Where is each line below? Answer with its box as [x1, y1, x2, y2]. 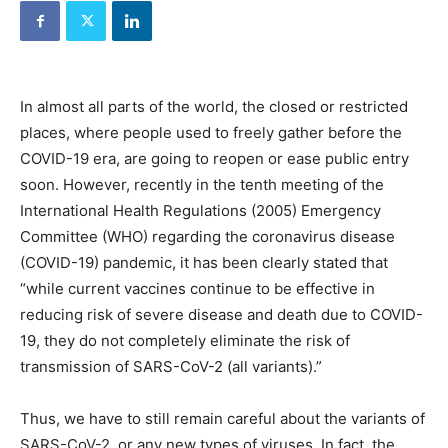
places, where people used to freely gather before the [20, 123, 402, 142]
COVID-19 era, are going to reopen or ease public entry [20, 149, 409, 168]
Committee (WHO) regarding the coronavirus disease [20, 227, 395, 246]
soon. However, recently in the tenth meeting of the [20, 175, 384, 194]
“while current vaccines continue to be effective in [20, 279, 375, 298]
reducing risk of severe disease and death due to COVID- [20, 305, 423, 324]
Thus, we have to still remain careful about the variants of [20, 409, 425, 428]
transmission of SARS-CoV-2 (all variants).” [20, 357, 322, 376]
